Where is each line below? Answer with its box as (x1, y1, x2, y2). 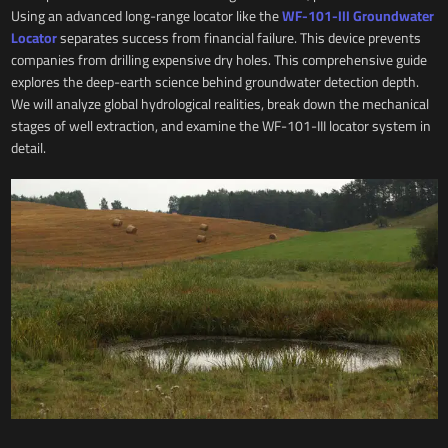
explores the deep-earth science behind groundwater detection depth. (10, 68, 419, 95)
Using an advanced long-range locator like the (10, 2, 282, 29)
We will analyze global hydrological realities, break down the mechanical (10, 90, 429, 117)
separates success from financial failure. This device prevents (56, 24, 421, 51)
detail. (10, 134, 46, 161)
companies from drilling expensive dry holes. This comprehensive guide (10, 46, 427, 73)
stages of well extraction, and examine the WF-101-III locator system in (10, 112, 431, 139)
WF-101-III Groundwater (281, 2, 434, 29)
